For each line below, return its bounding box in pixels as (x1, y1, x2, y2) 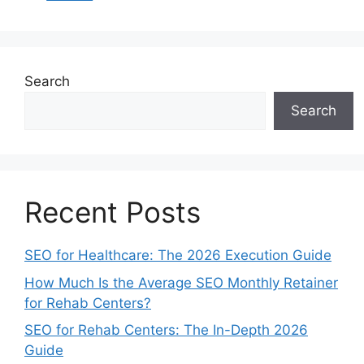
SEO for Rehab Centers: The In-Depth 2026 (24, 322, 308, 338)
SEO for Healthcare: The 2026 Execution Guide (24, 247, 331, 263)
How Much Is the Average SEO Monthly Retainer (24, 274, 338, 291)
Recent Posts (24, 195, 201, 229)
